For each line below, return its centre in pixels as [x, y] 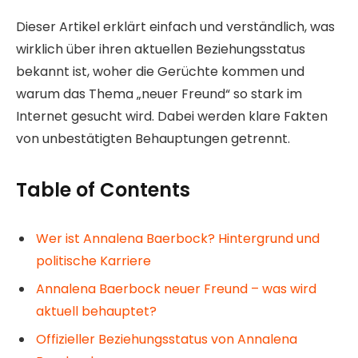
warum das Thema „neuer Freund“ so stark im [159, 93]
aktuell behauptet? [96, 312]
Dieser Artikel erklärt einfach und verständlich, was [175, 26]
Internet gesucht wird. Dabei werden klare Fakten [172, 116]
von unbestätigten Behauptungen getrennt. [153, 138]
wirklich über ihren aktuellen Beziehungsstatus [161, 49]
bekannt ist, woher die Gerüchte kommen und [160, 71]
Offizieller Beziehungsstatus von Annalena [167, 340]
